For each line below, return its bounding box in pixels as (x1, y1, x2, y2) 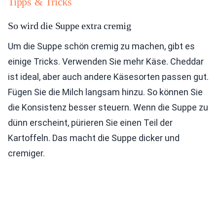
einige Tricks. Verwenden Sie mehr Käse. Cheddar (8, 56, 204, 67)
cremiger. (8, 148, 45, 159)
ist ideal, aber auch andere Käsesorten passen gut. (8, 72, 209, 82)
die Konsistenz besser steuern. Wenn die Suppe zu (8, 102, 208, 113)
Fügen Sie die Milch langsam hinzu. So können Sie (8, 87, 203, 98)
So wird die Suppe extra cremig (8, 20, 131, 32)
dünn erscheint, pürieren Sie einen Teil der (8, 117, 173, 128)
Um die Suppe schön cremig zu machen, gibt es (8, 41, 195, 52)
